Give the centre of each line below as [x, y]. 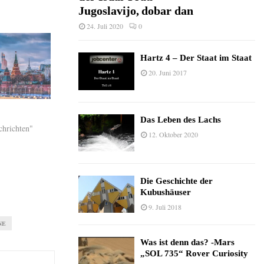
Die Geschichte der [176, 181]
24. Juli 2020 [105, 26]
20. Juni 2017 [168, 73]
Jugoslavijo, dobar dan [137, 11]
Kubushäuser [166, 192]
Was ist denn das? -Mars [187, 242]
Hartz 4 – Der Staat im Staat [196, 58]
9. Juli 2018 [165, 207]
